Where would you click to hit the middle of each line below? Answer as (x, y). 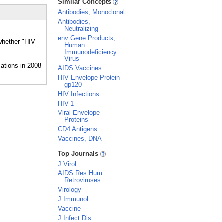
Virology (70, 190)
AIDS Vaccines (80, 68)
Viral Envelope (79, 113)
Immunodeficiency (91, 52)
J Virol (67, 164)
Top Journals (79, 153)
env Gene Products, (87, 38)
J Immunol (73, 199)
